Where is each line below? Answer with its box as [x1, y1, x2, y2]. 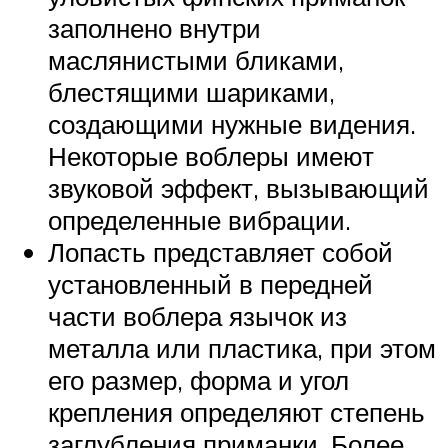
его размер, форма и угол [48, 364, 349, 397]
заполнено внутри [48, 12, 261, 45]
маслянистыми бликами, [48, 44, 344, 77]
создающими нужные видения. [48, 108, 416, 141]
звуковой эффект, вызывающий [48, 172, 429, 205]
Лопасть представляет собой [48, 236, 393, 269]
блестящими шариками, [48, 76, 335, 109]
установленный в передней [48, 268, 373, 301]
